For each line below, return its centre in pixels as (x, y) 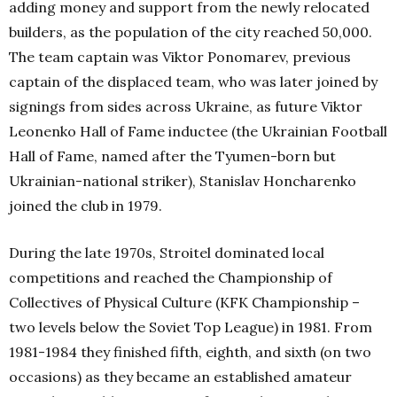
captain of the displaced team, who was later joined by (193, 82)
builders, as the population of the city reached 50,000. (191, 32)
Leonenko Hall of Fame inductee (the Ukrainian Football (198, 132)
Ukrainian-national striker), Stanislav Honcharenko (183, 181)
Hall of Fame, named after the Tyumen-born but (172, 156)
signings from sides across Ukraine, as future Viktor (186, 107)
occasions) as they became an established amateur (180, 377)
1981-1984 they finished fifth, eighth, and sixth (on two (190, 352)
